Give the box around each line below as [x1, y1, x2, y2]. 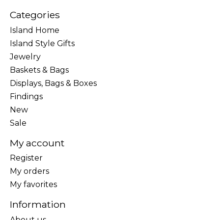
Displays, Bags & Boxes [10, 78, 97, 88]
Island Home [10, 25, 59, 35]
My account [10, 137, 64, 149]
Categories [10, 9, 60, 21]
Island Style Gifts [10, 38, 75, 48]
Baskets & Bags [10, 65, 69, 75]
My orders [10, 166, 49, 176]
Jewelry [10, 52, 41, 61]
